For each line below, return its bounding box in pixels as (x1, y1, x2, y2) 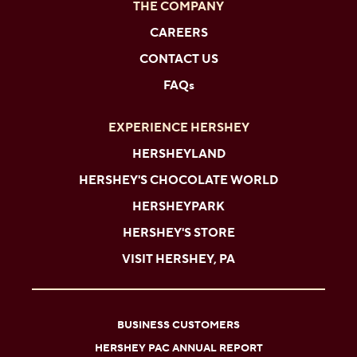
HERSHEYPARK (132, 199, 225, 214)
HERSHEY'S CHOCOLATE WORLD (79, 173, 278, 188)
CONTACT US (139, 52, 218, 67)
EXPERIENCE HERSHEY (108, 120, 249, 135)
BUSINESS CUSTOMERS (117, 319, 240, 331)
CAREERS (149, 25, 208, 41)
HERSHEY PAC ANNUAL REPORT (94, 342, 263, 355)
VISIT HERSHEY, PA (122, 252, 235, 267)
